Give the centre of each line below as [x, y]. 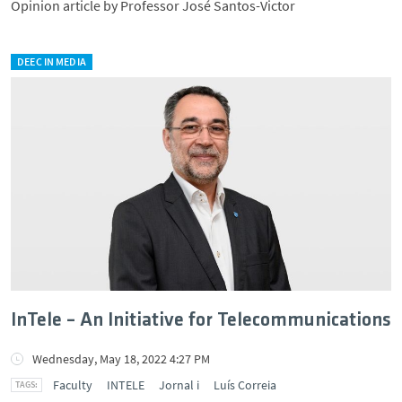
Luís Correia [245, 385]
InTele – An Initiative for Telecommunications [201, 320]
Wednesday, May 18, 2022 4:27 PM [121, 358]
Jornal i [179, 385]
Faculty [73, 385]
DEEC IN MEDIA [52, 61]
